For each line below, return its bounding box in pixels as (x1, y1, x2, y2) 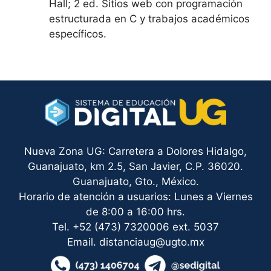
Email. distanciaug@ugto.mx (67, 235, 204, 248)
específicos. (49, 27, 113, 40)
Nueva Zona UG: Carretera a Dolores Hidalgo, (24, 145, 247, 157)
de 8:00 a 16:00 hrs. (86, 205, 185, 218)
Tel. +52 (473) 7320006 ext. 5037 (52, 220, 219, 233)
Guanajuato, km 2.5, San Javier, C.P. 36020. (28, 160, 243, 172)
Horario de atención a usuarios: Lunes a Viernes (18, 190, 253, 203)
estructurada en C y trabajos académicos (49, 12, 250, 25)
